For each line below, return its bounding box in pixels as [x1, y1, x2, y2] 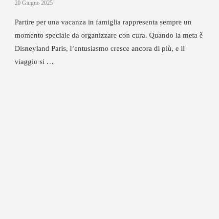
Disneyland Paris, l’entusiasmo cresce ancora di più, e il [14, 44, 185, 52]
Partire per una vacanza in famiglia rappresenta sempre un [14, 18, 192, 26]
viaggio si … [14, 58, 54, 66]
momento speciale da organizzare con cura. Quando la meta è [14, 31, 203, 39]
